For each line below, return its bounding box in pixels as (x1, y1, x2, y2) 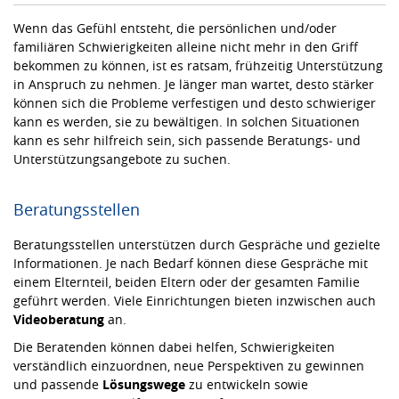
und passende (13, 375, 102, 393)
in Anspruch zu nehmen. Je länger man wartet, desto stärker (13, 75, 374, 93)
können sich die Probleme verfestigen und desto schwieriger (13, 94, 376, 111)
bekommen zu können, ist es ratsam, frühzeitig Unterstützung (13, 56, 383, 74)
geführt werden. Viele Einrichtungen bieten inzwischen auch (13, 291, 376, 309)
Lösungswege (102, 375, 185, 393)
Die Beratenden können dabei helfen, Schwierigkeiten (13, 338, 335, 355)
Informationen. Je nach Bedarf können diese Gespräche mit (13, 254, 368, 272)
